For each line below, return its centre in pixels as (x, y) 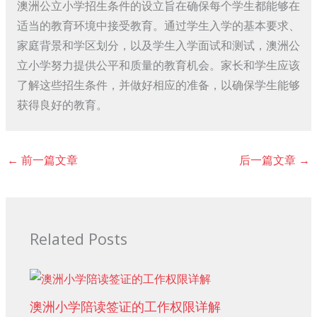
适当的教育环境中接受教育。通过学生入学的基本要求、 (158, 25)
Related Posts (78, 239)
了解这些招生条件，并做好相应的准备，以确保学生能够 (158, 85)
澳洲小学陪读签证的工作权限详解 (125, 306)
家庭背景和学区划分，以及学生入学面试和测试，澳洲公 (158, 45)
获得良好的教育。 (62, 104)
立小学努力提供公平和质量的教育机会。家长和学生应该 (158, 65)
